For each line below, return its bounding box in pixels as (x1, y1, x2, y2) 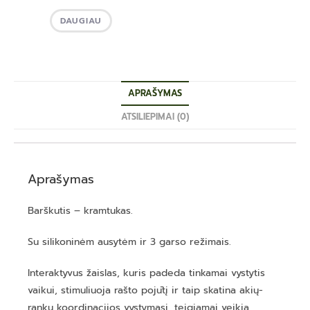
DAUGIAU (60, 15, 102, 28)
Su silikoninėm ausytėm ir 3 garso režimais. (28, 235, 231, 250)
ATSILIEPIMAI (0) (121, 110, 189, 124)
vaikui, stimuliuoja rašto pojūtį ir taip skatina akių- (28, 283, 263, 298)
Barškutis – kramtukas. (28, 203, 133, 219)
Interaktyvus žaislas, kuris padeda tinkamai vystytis (28, 266, 265, 281)
